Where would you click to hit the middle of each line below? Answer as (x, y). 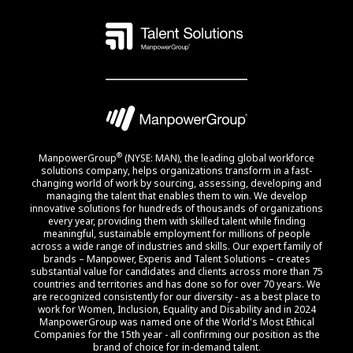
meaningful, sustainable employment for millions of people (176, 233)
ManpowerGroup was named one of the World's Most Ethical (176, 321)
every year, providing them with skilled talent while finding (176, 221)
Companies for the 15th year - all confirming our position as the (176, 334)
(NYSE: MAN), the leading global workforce (218, 158)
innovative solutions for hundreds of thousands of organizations (176, 208)
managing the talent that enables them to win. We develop (176, 195)
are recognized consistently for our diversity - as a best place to (176, 296)
